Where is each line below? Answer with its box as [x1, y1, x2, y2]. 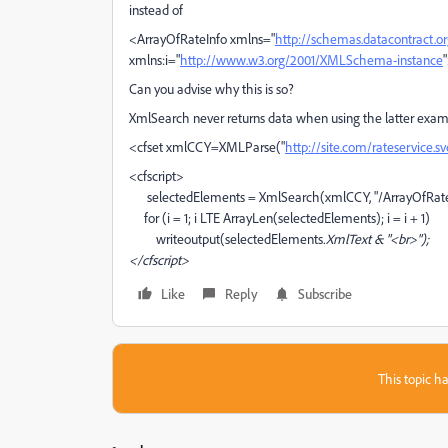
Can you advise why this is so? [129, 80, 294, 97]
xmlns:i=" [129, 51, 180, 68]
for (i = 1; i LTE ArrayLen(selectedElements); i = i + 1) [129, 209, 430, 226]
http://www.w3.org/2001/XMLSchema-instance [180, 51, 443, 68]
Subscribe [298, 285, 352, 302]
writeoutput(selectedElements [129, 230, 323, 247]
